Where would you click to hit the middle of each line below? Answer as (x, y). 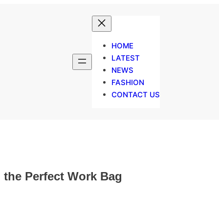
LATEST (126, 58)
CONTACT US (136, 95)
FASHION (128, 82)
